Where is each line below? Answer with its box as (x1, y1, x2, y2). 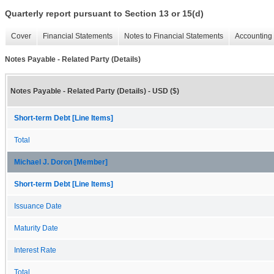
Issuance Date (14, 202, 62, 210)
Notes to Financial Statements (124, 32, 223, 41)
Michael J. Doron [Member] (14, 158, 108, 166)
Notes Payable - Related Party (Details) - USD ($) (10, 86, 179, 95)
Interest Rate (14, 246, 56, 254)
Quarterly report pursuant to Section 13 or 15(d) (5, 9, 204, 19)
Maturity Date (14, 224, 58, 232)
